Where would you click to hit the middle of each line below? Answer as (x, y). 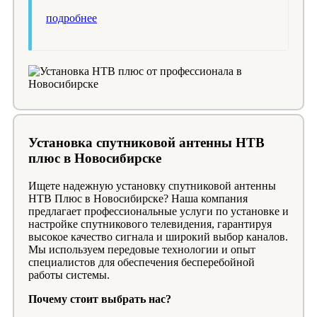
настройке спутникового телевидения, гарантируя (150, 224)
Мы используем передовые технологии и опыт (142, 250)
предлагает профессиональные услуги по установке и (158, 212)
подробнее (71, 18)
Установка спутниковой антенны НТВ (146, 143)
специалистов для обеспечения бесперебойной (142, 263)
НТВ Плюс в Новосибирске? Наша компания (138, 199)
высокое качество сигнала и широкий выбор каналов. (158, 237)
